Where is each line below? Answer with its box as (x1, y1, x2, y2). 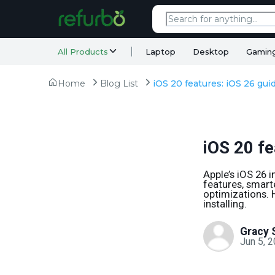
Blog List (100, 78, 138, 89)
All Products (58, 46, 108, 56)
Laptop (145, 46, 176, 56)
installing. (203, 198, 247, 210)
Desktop (193, 46, 229, 56)
